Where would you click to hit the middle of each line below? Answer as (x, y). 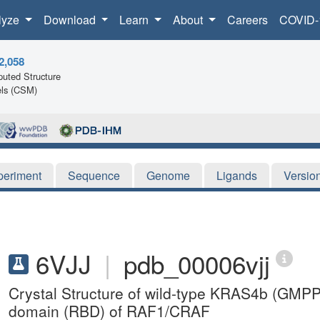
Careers (247, 20)
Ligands (237, 175)
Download (71, 20)
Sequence (94, 175)
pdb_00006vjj (197, 263)
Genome (168, 175)
